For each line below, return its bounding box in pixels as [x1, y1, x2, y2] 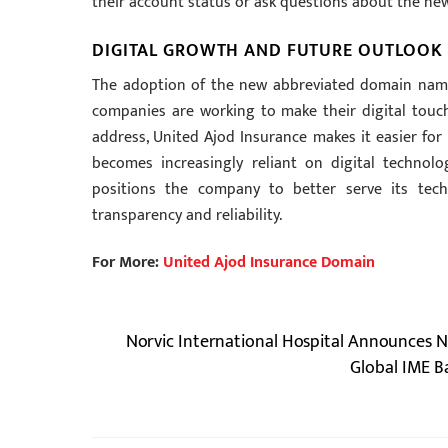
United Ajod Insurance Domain [163, 249, 375, 277]
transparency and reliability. [92, 202, 282, 230]
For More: [92, 249, 163, 277]
